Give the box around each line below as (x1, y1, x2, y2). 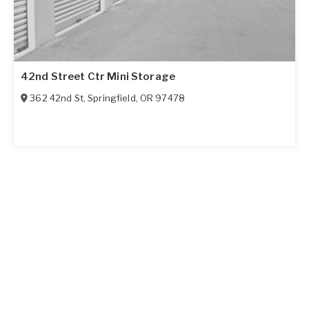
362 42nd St (30, 92, 83, 103)
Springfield (88, 92, 136, 103)
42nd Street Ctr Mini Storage (21, 70, 175, 83)
